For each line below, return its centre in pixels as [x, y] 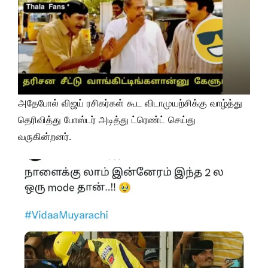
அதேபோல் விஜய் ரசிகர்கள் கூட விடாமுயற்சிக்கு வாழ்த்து [130, 103]
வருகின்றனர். [45, 136]
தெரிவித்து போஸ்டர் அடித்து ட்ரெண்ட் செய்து [107, 119]
